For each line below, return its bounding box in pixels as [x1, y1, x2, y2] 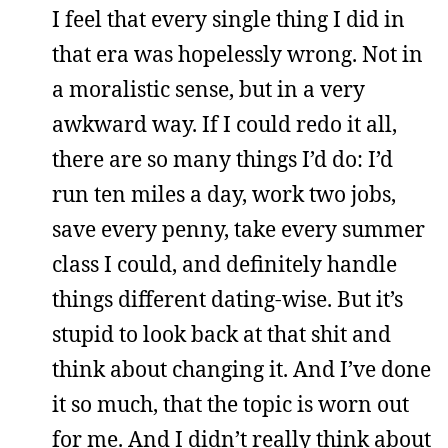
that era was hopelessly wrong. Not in [52, 40, 423, 68]
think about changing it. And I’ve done [52, 355, 431, 383]
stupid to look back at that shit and [52, 320, 391, 348]
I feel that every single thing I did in [52, 5, 405, 33]
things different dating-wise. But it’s [52, 285, 403, 313]
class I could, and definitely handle [52, 250, 397, 278]
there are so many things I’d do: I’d [52, 145, 393, 173]
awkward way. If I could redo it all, [52, 110, 397, 138]
